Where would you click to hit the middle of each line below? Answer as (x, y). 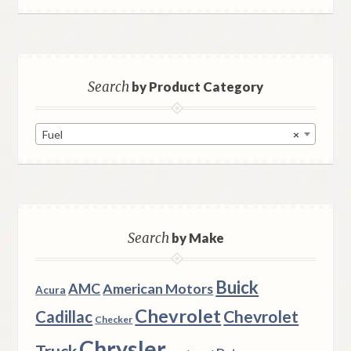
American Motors (158, 289)
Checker (114, 320)
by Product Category (196, 87)
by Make (196, 238)
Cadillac (64, 317)
